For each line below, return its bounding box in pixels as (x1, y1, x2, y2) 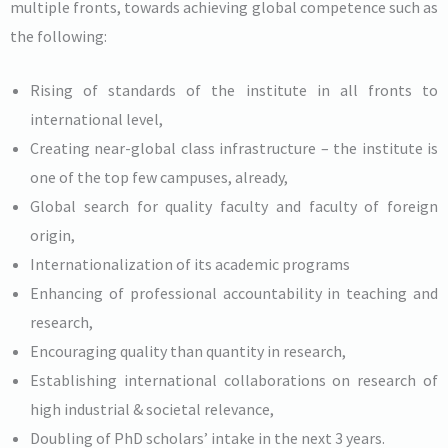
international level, (30, 109, 163, 130)
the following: (10, 25, 107, 46)
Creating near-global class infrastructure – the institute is (30, 138, 438, 159)
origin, (30, 225, 75, 246)
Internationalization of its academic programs (30, 254, 350, 275)
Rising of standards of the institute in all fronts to (30, 80, 438, 101)
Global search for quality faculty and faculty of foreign (30, 196, 438, 217)
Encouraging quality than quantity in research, (30, 341, 346, 362)
